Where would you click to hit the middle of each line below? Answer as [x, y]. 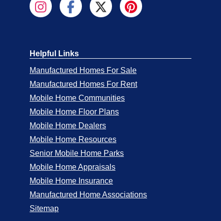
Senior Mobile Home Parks [77, 153]
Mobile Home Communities [77, 98]
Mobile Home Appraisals [73, 167]
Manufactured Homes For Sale [83, 70]
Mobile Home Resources [73, 139]
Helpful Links [54, 54]
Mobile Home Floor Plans [74, 112]
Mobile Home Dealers [68, 126]
